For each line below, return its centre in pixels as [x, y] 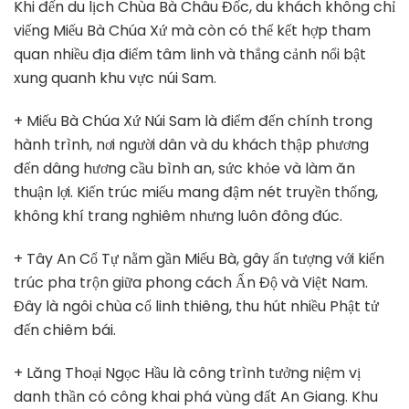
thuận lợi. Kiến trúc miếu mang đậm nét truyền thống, [196, 192]
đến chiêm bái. [65, 330]
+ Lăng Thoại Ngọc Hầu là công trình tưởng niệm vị [187, 372]
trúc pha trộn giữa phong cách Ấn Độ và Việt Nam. [191, 282]
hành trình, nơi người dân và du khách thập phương [191, 144]
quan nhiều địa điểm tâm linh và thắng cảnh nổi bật [190, 54]
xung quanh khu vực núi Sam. [115, 78]
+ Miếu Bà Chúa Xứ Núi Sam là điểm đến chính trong [193, 121]
